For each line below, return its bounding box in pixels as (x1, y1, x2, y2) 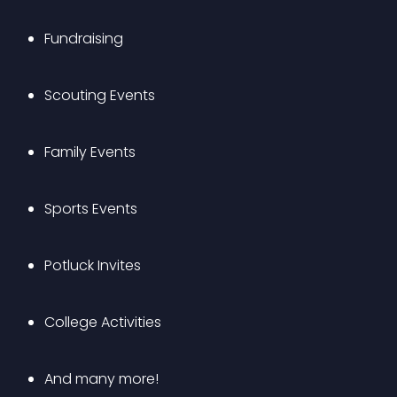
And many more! (44, 369, 159, 389)
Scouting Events (44, 85, 155, 105)
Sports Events (44, 198, 137, 219)
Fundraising (44, 28, 123, 49)
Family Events (44, 142, 136, 162)
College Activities (44, 312, 161, 332)
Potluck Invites (44, 255, 141, 276)
